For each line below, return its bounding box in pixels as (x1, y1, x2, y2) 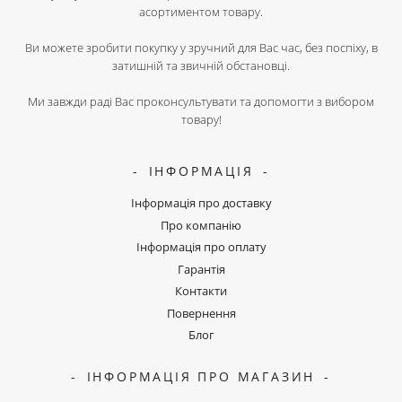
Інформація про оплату (135, 239, 267, 256)
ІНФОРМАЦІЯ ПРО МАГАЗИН (86, 368, 316, 386)
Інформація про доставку (130, 195, 272, 212)
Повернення (166, 304, 236, 321)
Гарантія (177, 260, 225, 277)
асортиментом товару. (139, 4, 263, 21)
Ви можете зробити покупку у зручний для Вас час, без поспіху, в (24, 39, 378, 57)
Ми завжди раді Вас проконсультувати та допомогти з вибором (28, 93, 374, 110)
